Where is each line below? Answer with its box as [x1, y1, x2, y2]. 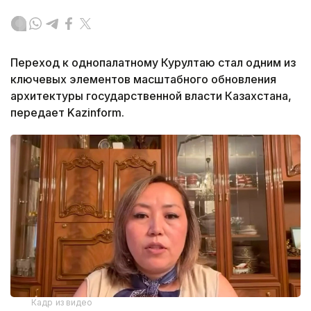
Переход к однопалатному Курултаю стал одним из [10, 55, 296, 69]
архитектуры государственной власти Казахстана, [10, 88, 292, 103]
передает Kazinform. [10, 105, 124, 119]
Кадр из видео [31, 297, 93, 308]
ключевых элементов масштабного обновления [10, 72, 276, 86]
